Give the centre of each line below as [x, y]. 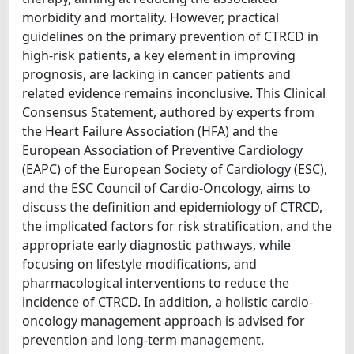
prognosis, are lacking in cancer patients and [156, 74]
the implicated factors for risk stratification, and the [177, 226]
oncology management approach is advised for [164, 321]
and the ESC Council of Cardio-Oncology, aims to [166, 188]
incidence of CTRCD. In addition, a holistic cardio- [168, 302]
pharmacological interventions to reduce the [156, 283]
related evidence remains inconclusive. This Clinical [174, 93]
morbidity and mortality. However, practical [151, 17]
